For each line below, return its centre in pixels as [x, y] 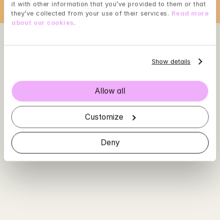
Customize [104, 117]
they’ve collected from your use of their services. [91, 13]
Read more [190, 13]
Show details [171, 61]
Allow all [110, 91]
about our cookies [42, 23]
